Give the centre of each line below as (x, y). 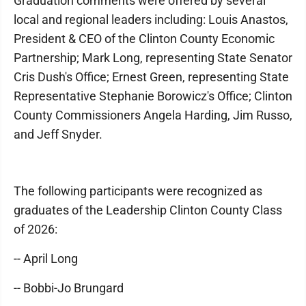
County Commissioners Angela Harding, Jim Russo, (153, 115)
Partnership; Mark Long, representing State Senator (153, 57)
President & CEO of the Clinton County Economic (144, 38)
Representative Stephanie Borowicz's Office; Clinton (153, 96)
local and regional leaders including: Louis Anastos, (151, 19)
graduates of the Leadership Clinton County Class (148, 210)
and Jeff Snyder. (58, 134)
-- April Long (46, 258)
